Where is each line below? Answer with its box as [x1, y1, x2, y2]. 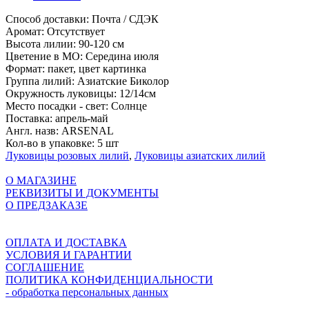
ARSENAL [61, 125, 114, 137]
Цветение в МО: [6, 50, 86, 63]
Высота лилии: [6, 38, 79, 50]
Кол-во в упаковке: [6, 137, 97, 150]
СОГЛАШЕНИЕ [6, 261, 84, 274]
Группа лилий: [6, 75, 77, 88]
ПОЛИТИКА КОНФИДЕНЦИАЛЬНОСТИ [6, 274, 213, 286]
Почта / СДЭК [92, 13, 159, 26]
